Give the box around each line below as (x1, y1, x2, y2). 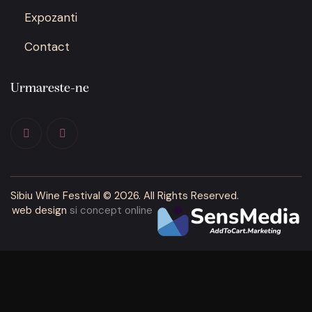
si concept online (70, 203, 155, 218)
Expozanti (24, 10, 78, 26)
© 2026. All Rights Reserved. (100, 189, 239, 203)
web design (12, 203, 67, 218)
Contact (24, 39, 70, 55)
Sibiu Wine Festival (10, 189, 100, 203)
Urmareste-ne (10, 82, 89, 96)
